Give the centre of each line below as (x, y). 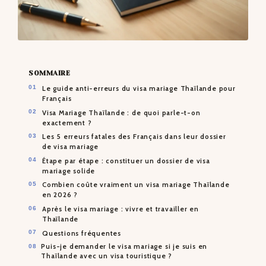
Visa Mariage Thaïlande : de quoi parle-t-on (121, 113)
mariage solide (69, 171)
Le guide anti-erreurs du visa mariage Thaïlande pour (139, 88)
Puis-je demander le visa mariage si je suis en (124, 247)
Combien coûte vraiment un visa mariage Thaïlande (136, 185)
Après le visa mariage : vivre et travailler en (121, 209)
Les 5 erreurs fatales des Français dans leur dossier (134, 137)
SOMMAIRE (50, 73)
